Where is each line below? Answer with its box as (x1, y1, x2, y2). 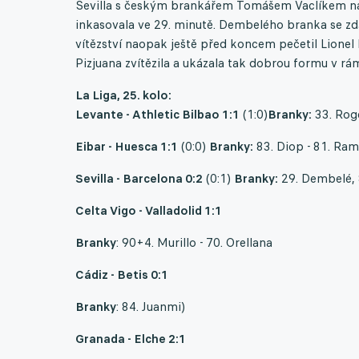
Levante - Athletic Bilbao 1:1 (75, 106, 240, 122)
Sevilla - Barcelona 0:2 (75, 170, 203, 186)
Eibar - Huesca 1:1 (75, 138, 178, 154)
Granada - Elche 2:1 (75, 330, 186, 346)
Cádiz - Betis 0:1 (75, 266, 168, 282)
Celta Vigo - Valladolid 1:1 (75, 202, 222, 218)
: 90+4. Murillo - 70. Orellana (116, 234, 272, 250)
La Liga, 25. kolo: (75, 87, 171, 103)
